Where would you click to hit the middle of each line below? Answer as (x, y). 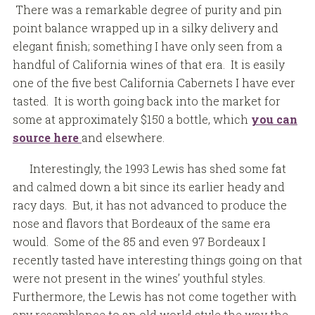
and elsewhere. (123, 137)
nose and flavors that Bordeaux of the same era (141, 223)
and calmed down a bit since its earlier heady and (148, 186)
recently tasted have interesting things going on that (157, 259)
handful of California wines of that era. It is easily (148, 64)
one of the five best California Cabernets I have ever (154, 83)
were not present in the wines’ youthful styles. (139, 278)
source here (47, 137)
